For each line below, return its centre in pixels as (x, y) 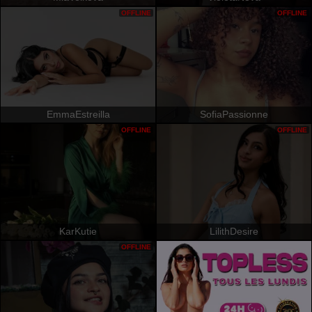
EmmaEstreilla (78, 114)
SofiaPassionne (234, 114)
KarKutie (78, 231)
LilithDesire (234, 231)
